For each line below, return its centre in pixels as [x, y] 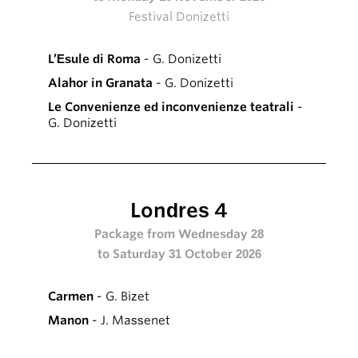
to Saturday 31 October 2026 [179, 254]
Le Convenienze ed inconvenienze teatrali [173, 107]
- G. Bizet [121, 296]
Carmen [71, 296]
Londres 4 [179, 210]
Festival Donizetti [179, 16]
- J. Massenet [129, 320]
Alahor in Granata [100, 83]
